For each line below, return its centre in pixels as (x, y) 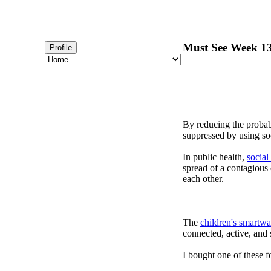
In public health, (215, 157)
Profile (61, 47)
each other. (203, 178)
